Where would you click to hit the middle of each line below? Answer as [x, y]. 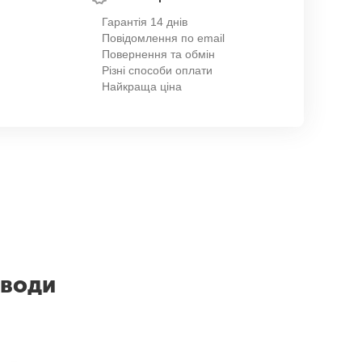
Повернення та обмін [158, 54]
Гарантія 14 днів [145, 22]
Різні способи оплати [157, 70]
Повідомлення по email [163, 38]
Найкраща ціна [142, 86]
